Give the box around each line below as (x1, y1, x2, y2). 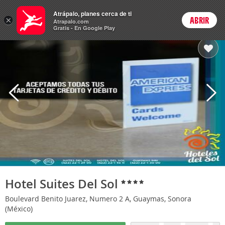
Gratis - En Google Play (53, 24, 115, 32)
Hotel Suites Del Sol (5, 175, 121, 192)
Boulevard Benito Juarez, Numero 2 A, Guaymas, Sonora (5, 193, 191, 203)
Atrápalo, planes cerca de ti (53, 9, 132, 18)
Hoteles (36, 8, 75, 23)
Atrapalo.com (53, 18, 89, 25)
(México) (5, 203, 35, 213)
